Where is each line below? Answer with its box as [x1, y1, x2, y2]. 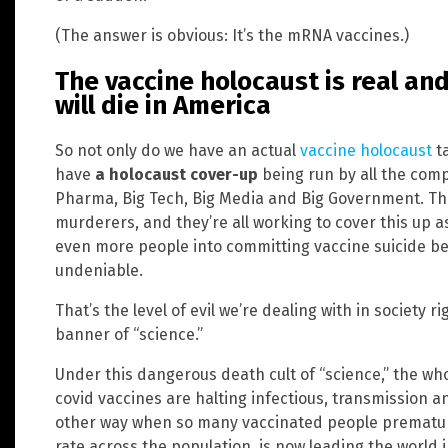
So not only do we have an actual [55, 141, 300, 161]
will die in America [55, 89, 271, 121]
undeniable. [55, 261, 143, 281]
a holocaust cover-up [95, 165, 258, 185]
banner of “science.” [55, 325, 203, 345]
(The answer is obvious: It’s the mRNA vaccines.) [55, 26, 409, 46]
